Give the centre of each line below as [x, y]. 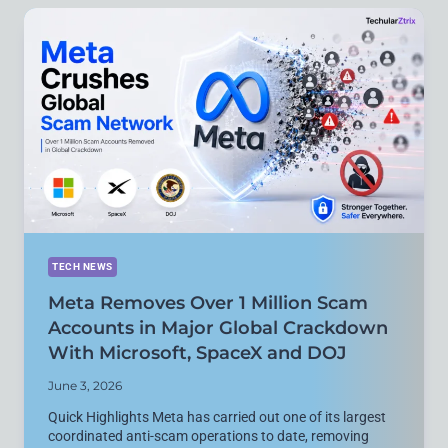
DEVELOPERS [149, 126]
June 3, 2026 [85, 385]
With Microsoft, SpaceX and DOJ [197, 352]
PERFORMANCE [156, 96]
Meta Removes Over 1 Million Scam [208, 302]
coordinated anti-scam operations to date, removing [208, 435]
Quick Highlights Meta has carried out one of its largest [217, 416]
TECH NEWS [82, 266]
